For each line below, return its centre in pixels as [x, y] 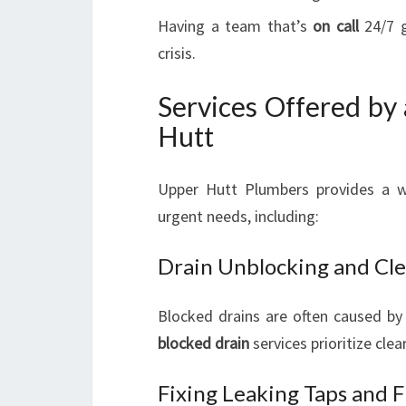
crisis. [177, 53]
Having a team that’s [236, 26]
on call [336, 26]
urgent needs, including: [238, 216]
